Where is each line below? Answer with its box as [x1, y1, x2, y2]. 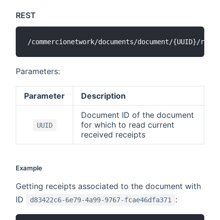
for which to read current [81, 120, 174, 130]
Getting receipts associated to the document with [16, 181, 201, 192]
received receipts [81, 130, 145, 140]
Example [16, 164, 42, 172]
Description [81, 91, 126, 101]
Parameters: [16, 66, 60, 77]
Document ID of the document [81, 110, 194, 120]
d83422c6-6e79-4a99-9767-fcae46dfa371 [30, 196, 171, 204]
